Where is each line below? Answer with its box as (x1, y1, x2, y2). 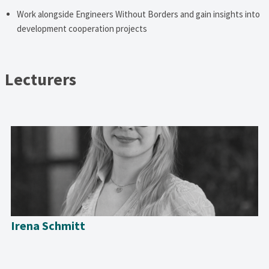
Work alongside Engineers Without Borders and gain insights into (16, 8, 260, 20)
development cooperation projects (16, 22, 147, 34)
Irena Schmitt (11, 217, 86, 233)
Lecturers (4, 68, 76, 90)
